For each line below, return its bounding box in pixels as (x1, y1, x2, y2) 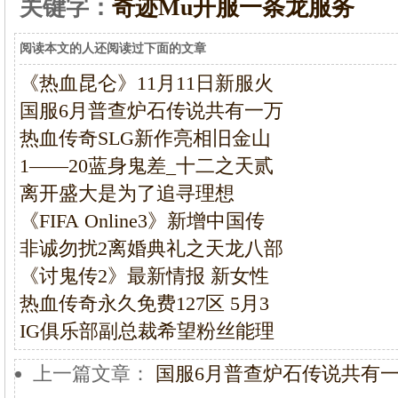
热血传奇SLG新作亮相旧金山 (20, 127, 276, 149)
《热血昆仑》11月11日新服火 (20, 72, 274, 94)
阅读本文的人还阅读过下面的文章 (20, 42, 206, 55)
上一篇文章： (33, 362, 155, 385)
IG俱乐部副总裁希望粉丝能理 (20, 320, 275, 342)
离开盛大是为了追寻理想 (20, 182, 235, 204)
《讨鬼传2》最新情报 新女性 (20, 265, 269, 287)
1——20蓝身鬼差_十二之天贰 (20, 155, 274, 177)
